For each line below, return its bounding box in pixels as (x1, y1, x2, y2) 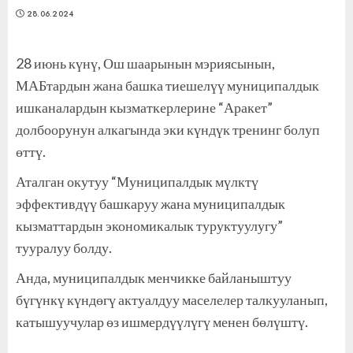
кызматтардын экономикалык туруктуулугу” (16, 216, 283, 234)
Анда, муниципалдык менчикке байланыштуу (16, 268, 292, 286)
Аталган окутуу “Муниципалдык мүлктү (16, 172, 258, 190)
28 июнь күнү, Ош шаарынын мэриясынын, (16, 54, 275, 72)
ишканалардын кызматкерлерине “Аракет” (16, 98, 273, 116)
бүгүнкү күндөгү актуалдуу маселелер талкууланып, (16, 290, 328, 308)
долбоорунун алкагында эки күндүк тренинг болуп (16, 120, 320, 138)
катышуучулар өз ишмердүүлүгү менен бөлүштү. (16, 312, 308, 330)
